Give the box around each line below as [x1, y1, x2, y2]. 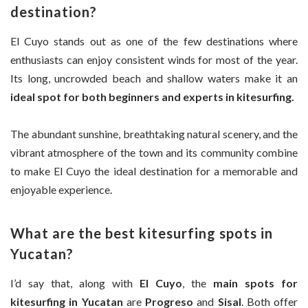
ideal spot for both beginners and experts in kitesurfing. [10, 89, 294, 103]
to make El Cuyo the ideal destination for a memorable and [10, 164, 298, 178]
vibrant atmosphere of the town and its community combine [10, 146, 298, 159]
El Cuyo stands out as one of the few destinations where [10, 34, 298, 47]
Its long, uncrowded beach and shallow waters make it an [10, 71, 298, 85]
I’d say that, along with [10, 276, 140, 290]
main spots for [213, 276, 298, 290]
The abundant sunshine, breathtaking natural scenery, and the [10, 127, 298, 141]
